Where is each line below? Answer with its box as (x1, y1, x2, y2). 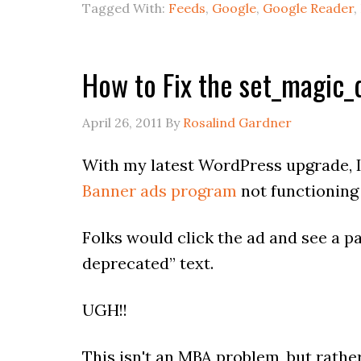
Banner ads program (82, 180, 237, 201)
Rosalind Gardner (183, 114, 292, 131)
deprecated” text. (82, 252, 214, 273)
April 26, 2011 (82, 114, 162, 131)
